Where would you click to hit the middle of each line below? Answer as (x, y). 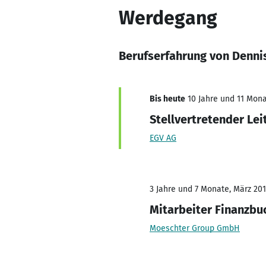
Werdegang (168, 18)
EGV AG (163, 138)
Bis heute (167, 99)
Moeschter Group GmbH (195, 228)
